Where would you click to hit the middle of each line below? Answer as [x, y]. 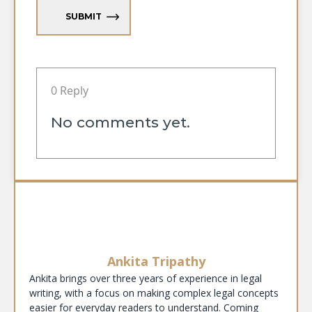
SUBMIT [84, 16]
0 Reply [70, 90]
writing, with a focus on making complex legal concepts [154, 292]
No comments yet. [120, 122]
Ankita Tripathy [156, 261]
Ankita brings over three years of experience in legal [146, 278]
